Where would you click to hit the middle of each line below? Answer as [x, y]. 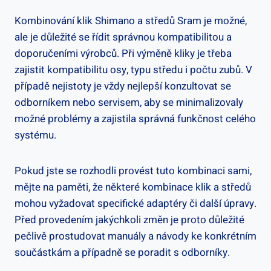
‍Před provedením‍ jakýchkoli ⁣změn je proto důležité [129, 220]
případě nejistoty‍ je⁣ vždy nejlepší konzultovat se [123, 86]
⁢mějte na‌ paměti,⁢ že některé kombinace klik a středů [133, 187]
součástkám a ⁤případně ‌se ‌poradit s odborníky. [122, 252]
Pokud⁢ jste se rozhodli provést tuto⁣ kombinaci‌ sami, [133, 171]
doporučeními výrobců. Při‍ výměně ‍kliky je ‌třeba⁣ [123, 53]
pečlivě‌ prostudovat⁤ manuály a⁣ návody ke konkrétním [135, 236]
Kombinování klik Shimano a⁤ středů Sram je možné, [131, 21]
